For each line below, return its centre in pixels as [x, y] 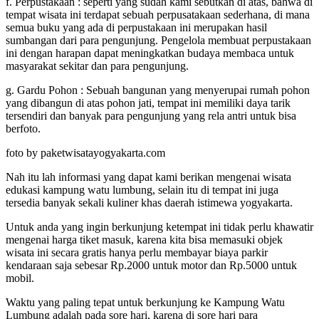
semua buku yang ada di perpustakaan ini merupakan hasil [136, 27]
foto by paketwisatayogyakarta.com [85, 152]
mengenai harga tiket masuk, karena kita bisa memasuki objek [144, 239]
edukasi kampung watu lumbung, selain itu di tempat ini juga [142, 189]
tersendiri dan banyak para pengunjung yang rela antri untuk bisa [151, 115]
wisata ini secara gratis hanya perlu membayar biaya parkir [137, 252]
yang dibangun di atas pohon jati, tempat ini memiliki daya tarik [148, 103]
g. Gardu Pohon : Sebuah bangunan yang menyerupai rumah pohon [158, 90]
